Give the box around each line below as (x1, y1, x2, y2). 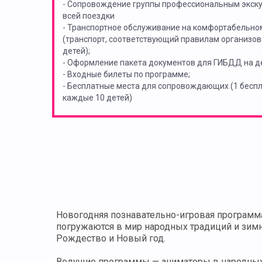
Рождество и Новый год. (56, 233, 166, 244)
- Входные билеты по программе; (63, 70, 190, 80)
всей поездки (63, 11, 115, 21)
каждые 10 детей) (63, 93, 132, 103)
